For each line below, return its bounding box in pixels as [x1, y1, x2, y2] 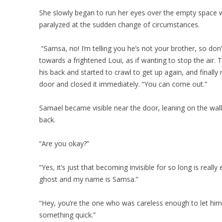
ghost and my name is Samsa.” [39, 174, 139, 184]
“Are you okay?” [39, 139, 90, 148]
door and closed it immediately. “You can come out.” [39, 79, 208, 89]
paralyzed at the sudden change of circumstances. [39, 20, 200, 29]
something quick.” [39, 210, 96, 220]
